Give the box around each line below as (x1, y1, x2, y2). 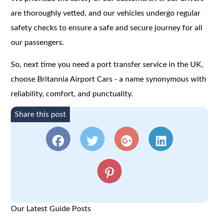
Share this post (15, 110, 66, 118)
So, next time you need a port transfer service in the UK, (11, 60, 204, 68)
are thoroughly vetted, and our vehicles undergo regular (11, 9, 201, 17)
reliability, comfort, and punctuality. (11, 89, 133, 98)
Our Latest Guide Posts (11, 204, 91, 213)
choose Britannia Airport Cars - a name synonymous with (11, 75, 207, 83)
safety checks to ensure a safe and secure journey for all (11, 23, 203, 32)
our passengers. (11, 38, 65, 46)
